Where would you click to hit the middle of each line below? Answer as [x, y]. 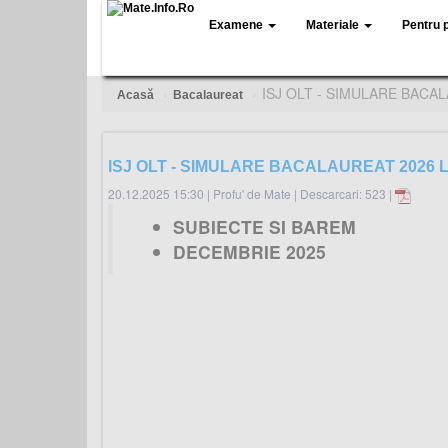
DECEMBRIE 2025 [249, 251]
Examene [237, 25]
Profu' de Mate [253, 193]
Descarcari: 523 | [347, 193]
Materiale [334, 25]
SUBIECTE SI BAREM [264, 226]
